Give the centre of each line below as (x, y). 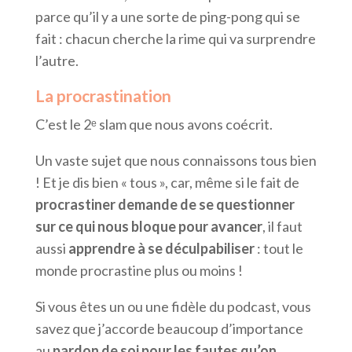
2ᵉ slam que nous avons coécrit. (178, 125)
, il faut (282, 227)
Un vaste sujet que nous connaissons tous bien (176, 161)
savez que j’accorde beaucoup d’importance (169, 329)
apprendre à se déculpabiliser (162, 249)
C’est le (58, 125)
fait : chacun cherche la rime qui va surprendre (175, 39)
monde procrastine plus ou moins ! (139, 271)
